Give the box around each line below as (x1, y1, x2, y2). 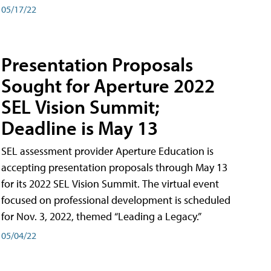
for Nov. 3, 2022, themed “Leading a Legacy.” (1, 209, 201, 224)
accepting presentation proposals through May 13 (1, 160, 227, 175)
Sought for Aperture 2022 (1, 73, 215, 98)
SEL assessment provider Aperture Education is (1, 144, 214, 158)
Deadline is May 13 (1, 116, 158, 140)
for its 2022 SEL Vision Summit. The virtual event (1, 177, 219, 191)
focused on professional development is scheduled (1, 193, 230, 207)
